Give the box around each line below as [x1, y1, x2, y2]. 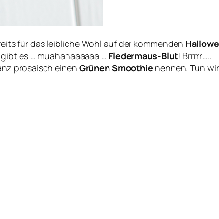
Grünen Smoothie [79, 62, 153, 74]
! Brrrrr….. [178, 50, 212, 62]
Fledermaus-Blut [108, 50, 178, 62]
